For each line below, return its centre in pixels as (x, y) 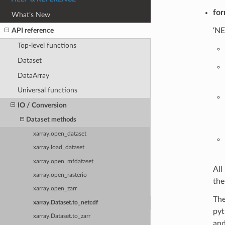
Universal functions (47, 90)
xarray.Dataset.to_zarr (62, 216)
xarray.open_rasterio (60, 175)
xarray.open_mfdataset (64, 161)
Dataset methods (51, 120)
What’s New (31, 15)
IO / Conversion (42, 105)
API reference (33, 30)
